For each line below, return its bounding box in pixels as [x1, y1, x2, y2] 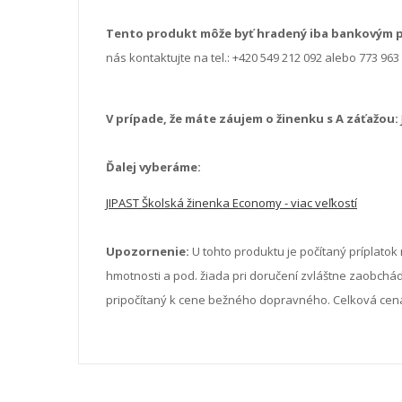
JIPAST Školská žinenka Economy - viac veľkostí [106, 194, 357, 211]
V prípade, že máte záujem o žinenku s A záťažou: [106, 109, 398, 127]
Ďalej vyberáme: [106, 158, 201, 175]
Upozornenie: [106, 242, 189, 259]
